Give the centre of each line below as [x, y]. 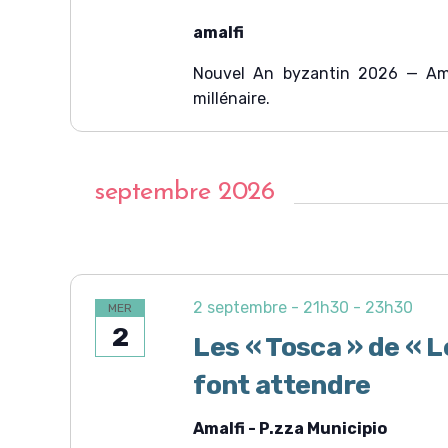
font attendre [282, 385]
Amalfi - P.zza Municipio [290, 429]
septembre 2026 [184, 193]
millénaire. [232, 99]
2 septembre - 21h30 [271, 308]
